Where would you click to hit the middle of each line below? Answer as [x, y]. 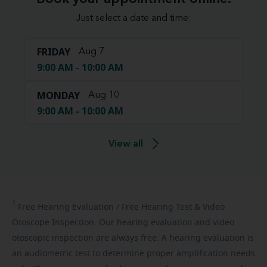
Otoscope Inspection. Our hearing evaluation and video [123, 223]
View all [125, 144]
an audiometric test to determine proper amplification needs [133, 254]
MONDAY [58, 95]
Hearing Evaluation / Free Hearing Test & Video [130, 207]
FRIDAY [54, 52]
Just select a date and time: [133, 18]
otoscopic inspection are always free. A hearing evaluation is [133, 238]
